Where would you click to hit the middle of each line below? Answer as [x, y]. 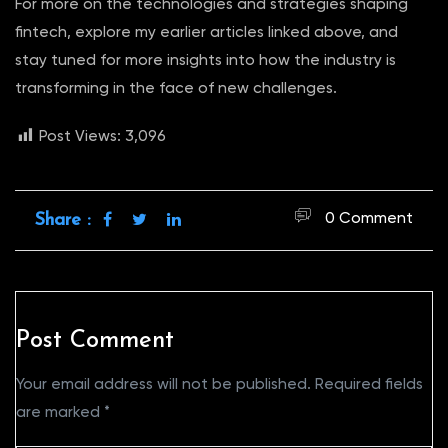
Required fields [369, 383]
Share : [63, 220]
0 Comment [369, 217]
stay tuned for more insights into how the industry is [205, 59]
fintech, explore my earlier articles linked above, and [206, 31]
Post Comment [95, 340]
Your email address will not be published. [163, 383]
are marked [60, 411]
